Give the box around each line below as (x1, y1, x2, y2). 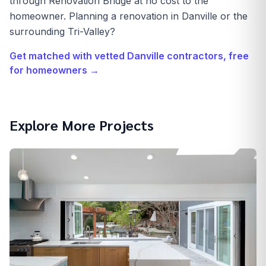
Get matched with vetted (9, 50, 127, 62)
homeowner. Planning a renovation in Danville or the (9, 10, 248, 22)
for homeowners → (9, 64, 99, 76)
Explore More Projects (9, 115, 154, 134)
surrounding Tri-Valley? (9, 26, 115, 37)
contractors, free (164, 50, 249, 62)
